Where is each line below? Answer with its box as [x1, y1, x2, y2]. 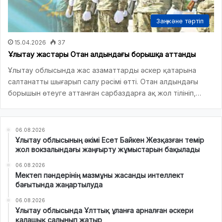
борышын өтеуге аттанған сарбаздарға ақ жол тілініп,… [8, 88, 201, 97]
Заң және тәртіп [156, 16, 204, 25]
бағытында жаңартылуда [15, 180, 103, 189]
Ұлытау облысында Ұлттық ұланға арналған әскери [15, 206, 193, 215]
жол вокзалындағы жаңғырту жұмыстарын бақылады [15, 145, 200, 154]
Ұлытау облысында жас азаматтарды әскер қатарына [8, 65, 196, 74]
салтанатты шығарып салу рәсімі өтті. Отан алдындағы [8, 77, 198, 86]
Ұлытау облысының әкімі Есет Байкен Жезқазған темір [15, 135, 204, 144]
